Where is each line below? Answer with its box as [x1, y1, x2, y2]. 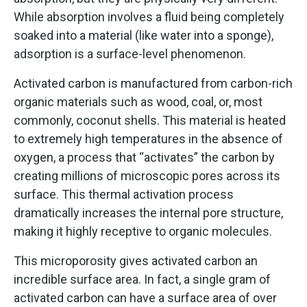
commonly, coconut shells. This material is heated [14, 112, 286, 127]
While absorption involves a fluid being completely [14, 9, 284, 24]
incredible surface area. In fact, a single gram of [14, 271, 271, 286]
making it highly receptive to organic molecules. [14, 223, 272, 238]
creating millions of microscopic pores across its [14, 168, 280, 183]
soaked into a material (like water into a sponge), [14, 27, 273, 42]
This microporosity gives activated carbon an [14, 253, 258, 268]
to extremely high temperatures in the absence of [14, 131, 283, 146]
